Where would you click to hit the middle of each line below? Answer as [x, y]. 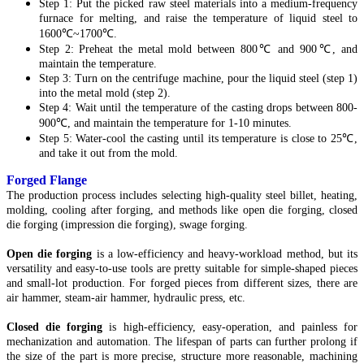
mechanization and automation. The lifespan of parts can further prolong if [182, 341]
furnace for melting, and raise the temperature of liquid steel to [198, 18]
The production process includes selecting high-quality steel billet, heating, [182, 195]
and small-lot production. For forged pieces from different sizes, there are [182, 283]
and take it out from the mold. [108, 153]
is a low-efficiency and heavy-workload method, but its [225, 253]
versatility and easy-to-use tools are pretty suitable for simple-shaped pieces [182, 268]
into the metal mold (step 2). [105, 93]
